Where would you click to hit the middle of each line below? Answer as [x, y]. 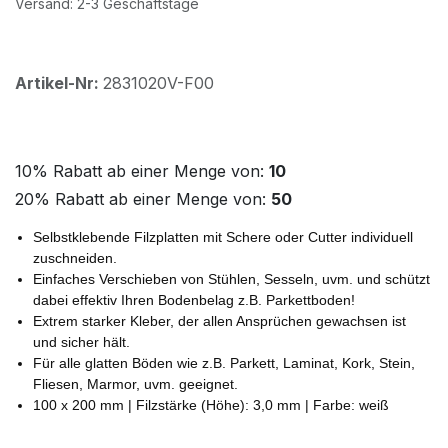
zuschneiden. [75, 258]
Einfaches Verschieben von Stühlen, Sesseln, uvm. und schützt [231, 279]
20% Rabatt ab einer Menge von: [143, 199]
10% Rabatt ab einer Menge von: [142, 171]
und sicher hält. [81, 342]
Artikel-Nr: [59, 83]
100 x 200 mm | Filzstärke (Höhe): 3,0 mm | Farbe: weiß [211, 405]
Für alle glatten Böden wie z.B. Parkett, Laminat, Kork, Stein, [224, 363]
